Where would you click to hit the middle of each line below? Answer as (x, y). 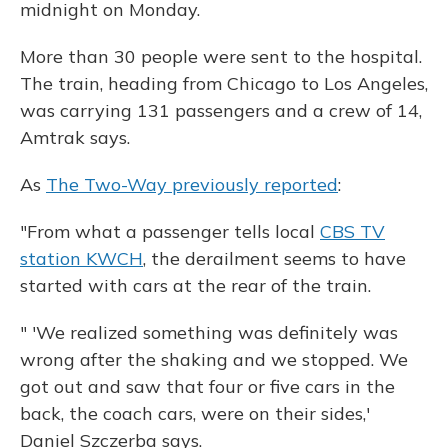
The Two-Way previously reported (192, 184)
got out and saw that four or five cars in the (207, 386)
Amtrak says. (75, 137)
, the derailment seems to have (274, 258)
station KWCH (81, 258)
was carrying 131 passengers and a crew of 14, (221, 110)
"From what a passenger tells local (170, 231)
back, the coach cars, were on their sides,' (195, 413)
